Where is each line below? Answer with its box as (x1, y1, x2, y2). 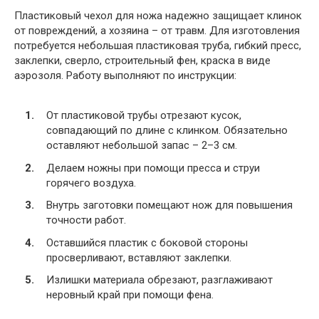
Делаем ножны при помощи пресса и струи (46, 161, 260, 174)
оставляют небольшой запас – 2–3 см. (46, 139, 237, 152)
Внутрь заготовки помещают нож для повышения (46, 199, 293, 212)
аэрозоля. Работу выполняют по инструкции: (14, 68, 236, 82)
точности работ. (46, 214, 126, 227)
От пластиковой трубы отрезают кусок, (46, 109, 241, 122)
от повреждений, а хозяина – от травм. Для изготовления (14, 23, 300, 37)
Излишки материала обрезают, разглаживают (46, 273, 273, 287)
